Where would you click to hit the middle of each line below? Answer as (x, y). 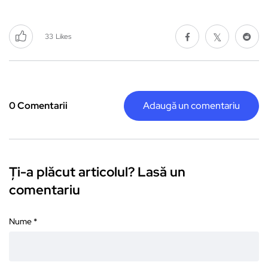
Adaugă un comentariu (191, 106)
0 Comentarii (38, 106)
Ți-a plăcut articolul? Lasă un (97, 172)
